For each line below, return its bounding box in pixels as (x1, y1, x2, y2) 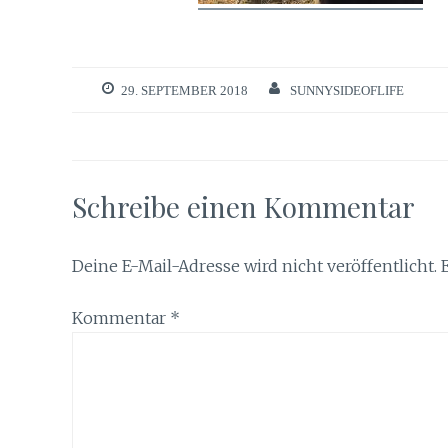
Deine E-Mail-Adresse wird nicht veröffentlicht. (72, 255, 437, 276)
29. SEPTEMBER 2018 (121, 83, 248, 97)
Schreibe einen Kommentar (72, 187, 415, 225)
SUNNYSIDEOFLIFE (289, 83, 404, 97)
